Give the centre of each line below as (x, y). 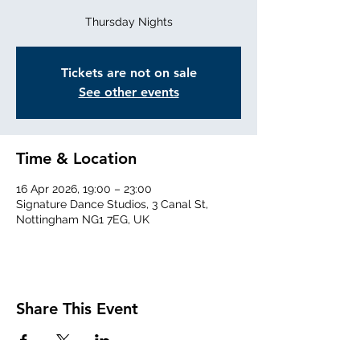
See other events (129, 92)
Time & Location (76, 159)
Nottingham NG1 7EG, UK (83, 220)
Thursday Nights (129, 22)
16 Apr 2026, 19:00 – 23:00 (84, 189)
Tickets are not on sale (129, 73)
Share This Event (77, 309)
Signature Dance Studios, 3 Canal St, (112, 205)
